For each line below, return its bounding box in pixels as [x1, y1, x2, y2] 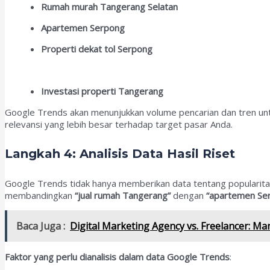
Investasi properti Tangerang [41, 85, 163, 98]
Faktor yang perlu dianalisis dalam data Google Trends [5, 250, 230, 263]
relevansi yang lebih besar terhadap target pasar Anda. [5, 118, 233, 131]
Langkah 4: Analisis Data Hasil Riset [5, 146, 235, 162]
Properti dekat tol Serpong [41, 43, 152, 55]
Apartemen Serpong [41, 22, 125, 34]
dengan [171, 189, 206, 201]
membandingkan [5, 189, 75, 201]
